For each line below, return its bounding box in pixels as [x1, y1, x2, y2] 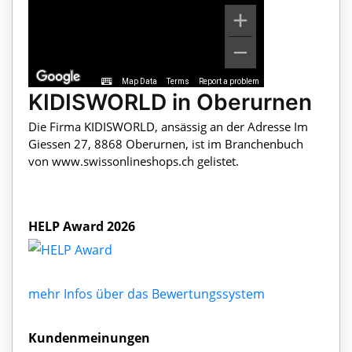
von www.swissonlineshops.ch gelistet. [28, 153, 239, 170]
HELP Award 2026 [28, 218, 135, 236]
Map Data [122, 77, 157, 86]
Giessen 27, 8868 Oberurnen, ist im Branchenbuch [28, 136, 303, 152]
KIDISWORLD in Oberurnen [28, 89, 312, 116]
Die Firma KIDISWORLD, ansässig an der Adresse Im [28, 119, 308, 135]
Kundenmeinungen [28, 328, 150, 346]
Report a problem [199, 77, 259, 86]
